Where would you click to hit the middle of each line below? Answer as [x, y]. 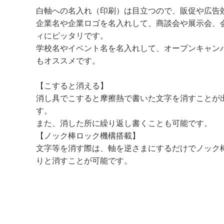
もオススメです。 [68, 60]
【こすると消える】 [72, 85]
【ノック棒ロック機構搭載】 [88, 135]
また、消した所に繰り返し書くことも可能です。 [124, 123]
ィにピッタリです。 [72, 35]
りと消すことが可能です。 [84, 160]
